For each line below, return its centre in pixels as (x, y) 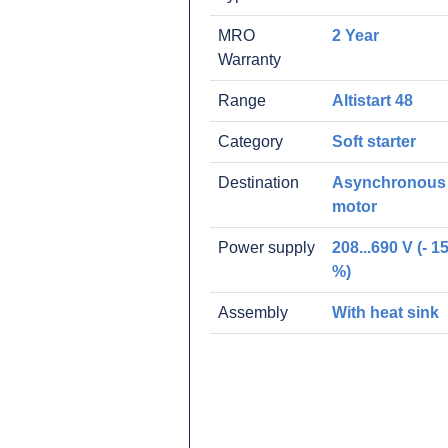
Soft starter (374, 141)
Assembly (253, 312)
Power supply (266, 247)
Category (250, 141)
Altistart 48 (372, 100)
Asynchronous (389, 182)
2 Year (355, 35)
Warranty (249, 59)
